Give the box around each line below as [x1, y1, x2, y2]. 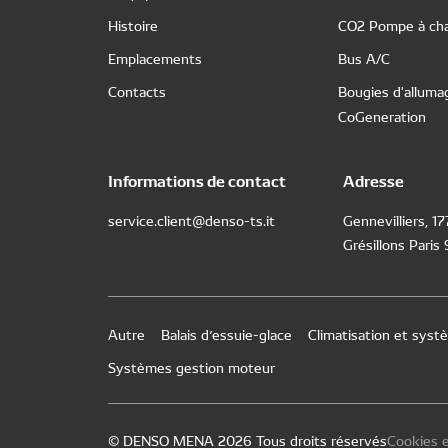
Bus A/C [338, 48, 391, 68]
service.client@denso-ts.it [108, 210, 275, 230]
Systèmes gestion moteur [108, 357, 275, 377]
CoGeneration [338, 106, 427, 126]
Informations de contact [108, 168, 286, 191]
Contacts [108, 81, 166, 101]
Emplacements [108, 48, 202, 68]
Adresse [343, 168, 405, 191]
